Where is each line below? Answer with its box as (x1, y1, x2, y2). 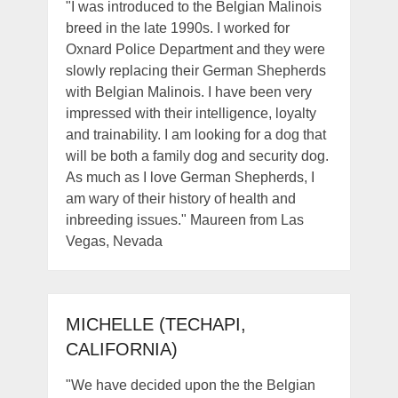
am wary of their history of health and (65, 191, 296, 207)
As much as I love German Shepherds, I (65, 170, 314, 186)
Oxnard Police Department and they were (65, 42, 325, 58)
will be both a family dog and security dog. (65, 148, 329, 164)
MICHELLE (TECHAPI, (65, 314, 246, 335)
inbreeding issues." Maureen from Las (65, 212, 304, 228)
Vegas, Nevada (65, 234, 163, 250)
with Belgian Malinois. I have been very (65, 84, 312, 100)
